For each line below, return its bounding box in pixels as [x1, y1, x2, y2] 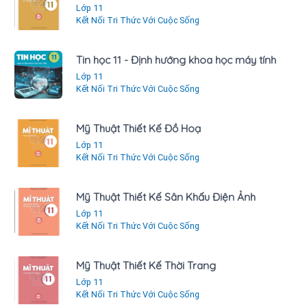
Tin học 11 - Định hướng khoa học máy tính [76, 53, 276, 66]
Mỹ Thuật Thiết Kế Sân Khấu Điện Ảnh [76, 190, 256, 204]
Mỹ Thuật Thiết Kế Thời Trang [76, 258, 216, 272]
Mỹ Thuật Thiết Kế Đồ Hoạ [76, 121, 201, 135]
